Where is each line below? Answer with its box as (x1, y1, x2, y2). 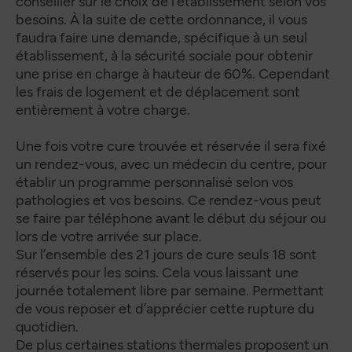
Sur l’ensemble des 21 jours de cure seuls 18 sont (16, 246, 317, 263)
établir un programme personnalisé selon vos (16, 174, 293, 191)
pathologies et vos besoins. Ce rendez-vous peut (16, 192, 321, 209)
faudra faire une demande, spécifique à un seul (16, 29, 307, 46)
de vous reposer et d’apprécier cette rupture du (16, 300, 314, 317)
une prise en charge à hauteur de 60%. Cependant (16, 65, 330, 82)
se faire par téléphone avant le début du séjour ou (16, 210, 326, 227)
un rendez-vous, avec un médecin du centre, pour (16, 156, 327, 173)
